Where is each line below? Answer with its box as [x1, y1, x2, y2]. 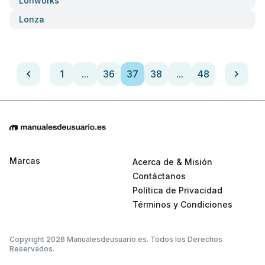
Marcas [9, 156, 40, 166]
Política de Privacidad [132, 185, 222, 196]
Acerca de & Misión [132, 157, 212, 167]
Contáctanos [132, 171, 186, 182]
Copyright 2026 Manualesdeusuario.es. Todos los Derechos [9, 235, 222, 244]
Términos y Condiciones [132, 199, 232, 210]
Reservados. [9, 244, 54, 254]
